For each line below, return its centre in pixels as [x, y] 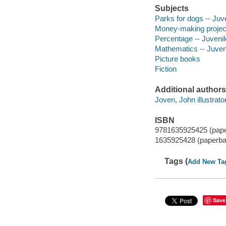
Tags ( [176, 161]
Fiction [165, 69]
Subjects [172, 9]
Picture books [177, 59]
